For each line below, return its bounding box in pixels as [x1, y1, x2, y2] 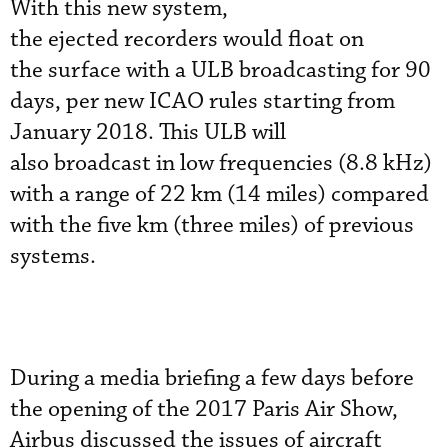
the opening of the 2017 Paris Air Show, [10, 395, 398, 424]
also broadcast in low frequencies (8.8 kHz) [10, 149, 432, 178]
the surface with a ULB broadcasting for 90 [10, 56, 431, 85]
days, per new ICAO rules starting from [10, 87, 395, 116]
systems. [10, 242, 96, 271]
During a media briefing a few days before [10, 364, 414, 393]
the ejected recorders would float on [10, 25, 364, 54]
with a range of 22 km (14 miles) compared [10, 180, 429, 209]
